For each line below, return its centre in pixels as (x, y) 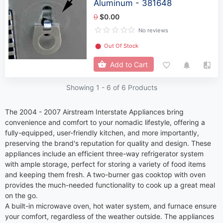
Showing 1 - (86, 87)
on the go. (21, 195)
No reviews (154, 31)
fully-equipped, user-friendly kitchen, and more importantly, (102, 132)
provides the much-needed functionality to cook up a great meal (110, 185)
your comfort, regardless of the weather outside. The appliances (110, 216)
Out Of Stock (121, 46)
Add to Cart (129, 64)
